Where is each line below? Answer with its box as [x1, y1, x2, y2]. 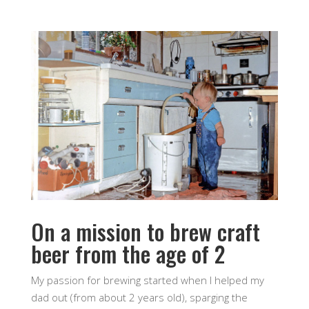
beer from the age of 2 [30, 237, 225, 270]
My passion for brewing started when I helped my [30, 273, 264, 288]
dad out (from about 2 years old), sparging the [30, 290, 248, 305]
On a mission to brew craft [30, 215, 260, 248]
